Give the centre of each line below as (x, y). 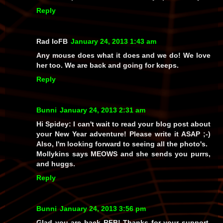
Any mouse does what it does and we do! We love (123, 55)
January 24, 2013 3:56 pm (103, 208)
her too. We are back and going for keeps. (108, 65)
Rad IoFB (52, 41)
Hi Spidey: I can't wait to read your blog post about (123, 124)
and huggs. (56, 164)
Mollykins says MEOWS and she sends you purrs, (123, 154)
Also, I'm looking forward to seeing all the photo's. (122, 144)
